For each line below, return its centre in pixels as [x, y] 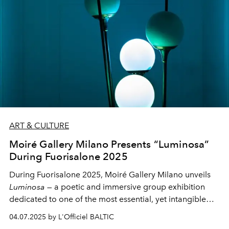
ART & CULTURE [39, 125]
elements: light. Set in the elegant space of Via [95, 211]
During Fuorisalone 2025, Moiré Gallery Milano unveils [110, 174]
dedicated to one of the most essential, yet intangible [108, 199]
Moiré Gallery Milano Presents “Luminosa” [109, 144]
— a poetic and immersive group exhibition [125, 187]
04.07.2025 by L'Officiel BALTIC [62, 217]
